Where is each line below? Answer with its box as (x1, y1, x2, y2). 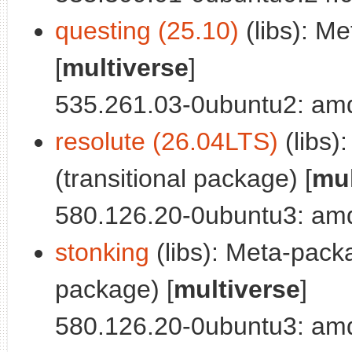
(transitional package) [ (55, 163, 312, 192)
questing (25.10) (55, 16, 239, 45)
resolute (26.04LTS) (55, 126, 278, 156)
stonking (55, 237, 149, 266)
